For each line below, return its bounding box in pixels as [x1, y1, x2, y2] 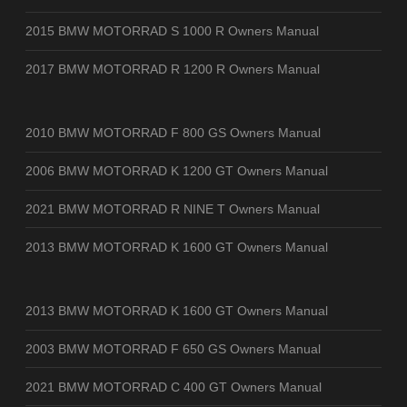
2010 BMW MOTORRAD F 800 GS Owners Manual [25, 125, 321, 141]
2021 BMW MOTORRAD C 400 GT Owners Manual [25, 379, 322, 394]
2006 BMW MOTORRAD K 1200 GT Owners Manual [25, 164, 328, 179]
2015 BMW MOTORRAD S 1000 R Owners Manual [25, 24, 319, 39]
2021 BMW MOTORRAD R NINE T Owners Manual [25, 201, 320, 216]
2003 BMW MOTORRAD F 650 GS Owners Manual [25, 341, 321, 356]
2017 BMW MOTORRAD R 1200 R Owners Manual [25, 62, 320, 76]
